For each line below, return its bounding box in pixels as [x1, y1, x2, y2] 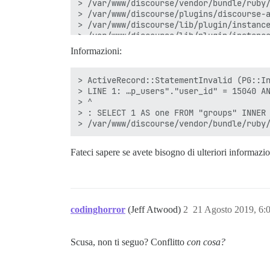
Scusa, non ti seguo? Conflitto [71, 237, 187, 247]
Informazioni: [71, 46, 122, 56]
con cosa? [187, 237, 225, 247]
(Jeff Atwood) [128, 204, 183, 215]
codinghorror [71, 204, 125, 215]
